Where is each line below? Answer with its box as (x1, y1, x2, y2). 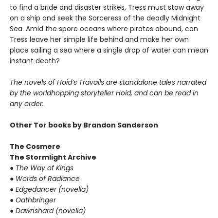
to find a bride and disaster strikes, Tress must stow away (10, 2, 204, 13)
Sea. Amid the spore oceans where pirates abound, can (10, 24, 198, 34)
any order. (10, 99, 44, 109)
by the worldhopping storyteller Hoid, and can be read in (10, 88, 199, 98)
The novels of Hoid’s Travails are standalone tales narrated (10, 77, 206, 88)
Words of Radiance (16, 174, 80, 184)
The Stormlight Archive (10, 152, 96, 163)
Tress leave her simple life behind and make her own (10, 35, 189, 45)
